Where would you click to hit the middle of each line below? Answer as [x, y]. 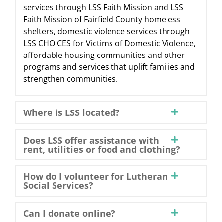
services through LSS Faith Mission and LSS [103, 7]
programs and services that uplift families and [109, 67]
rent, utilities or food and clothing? [102, 149]
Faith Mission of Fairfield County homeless [102, 19]
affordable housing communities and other [104, 55]
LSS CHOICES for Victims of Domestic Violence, [109, 43]
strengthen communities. [70, 79]
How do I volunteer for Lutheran [95, 176]
